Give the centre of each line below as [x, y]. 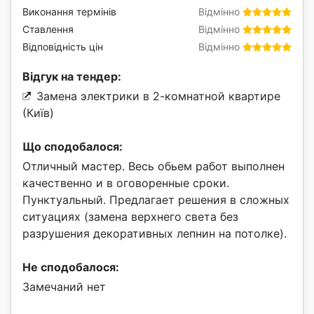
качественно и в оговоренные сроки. [126, 183]
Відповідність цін [63, 47]
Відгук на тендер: [72, 77]
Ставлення [48, 29]
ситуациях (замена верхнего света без [130, 217]
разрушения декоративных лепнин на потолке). [155, 234]
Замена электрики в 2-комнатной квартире [158, 96]
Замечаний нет [64, 287]
